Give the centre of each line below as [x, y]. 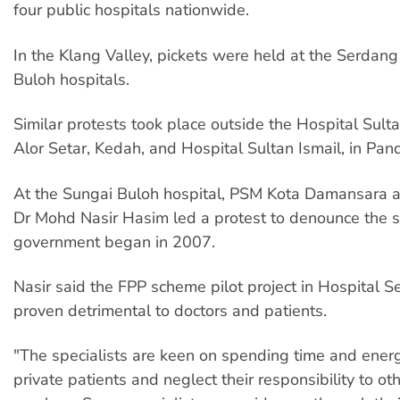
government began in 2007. [114, 242]
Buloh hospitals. [71, 79]
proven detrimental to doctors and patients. [170, 310]
